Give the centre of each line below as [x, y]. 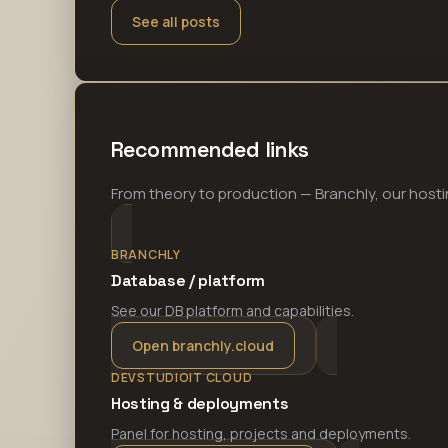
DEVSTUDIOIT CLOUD [182, 377]
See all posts [176, 21]
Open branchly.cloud [203, 345]
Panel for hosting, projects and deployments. [261, 433]
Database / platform [188, 280]
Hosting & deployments [200, 403]
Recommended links [210, 150]
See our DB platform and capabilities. [232, 310]
